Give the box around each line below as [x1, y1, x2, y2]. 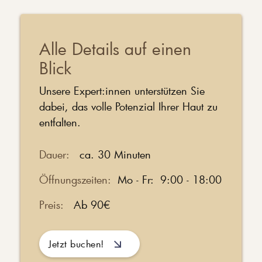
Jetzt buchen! [49, 237, 104, 250]
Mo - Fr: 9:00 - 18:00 [111, 172, 222, 187]
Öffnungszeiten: [39, 172, 111, 187]
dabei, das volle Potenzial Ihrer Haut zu [39, 99, 218, 113]
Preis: [39, 198, 74, 212]
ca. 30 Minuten [80, 147, 151, 161]
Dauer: [39, 147, 80, 161]
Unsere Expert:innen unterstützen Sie [39, 83, 205, 98]
